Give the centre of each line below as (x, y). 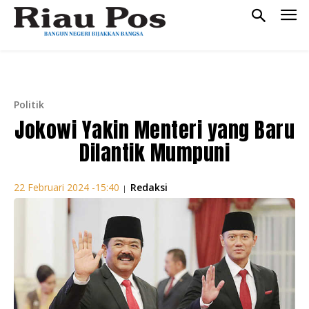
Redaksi (149, 187)
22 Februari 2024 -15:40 (67, 188)
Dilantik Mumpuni (154, 152)
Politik (29, 104)
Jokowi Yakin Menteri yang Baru (154, 130)
